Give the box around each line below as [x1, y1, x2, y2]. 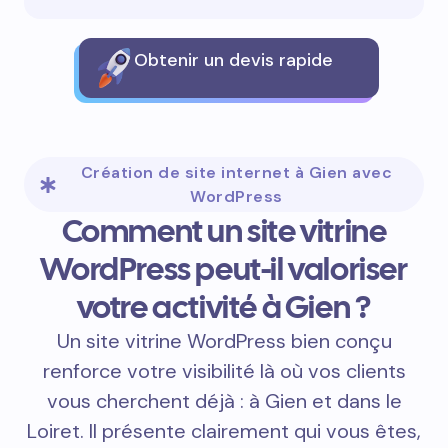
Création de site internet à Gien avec [80, 161, 393, 183]
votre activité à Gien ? [76, 285, 372, 328]
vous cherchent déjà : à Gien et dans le [46, 387, 402, 414]
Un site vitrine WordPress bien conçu [56, 327, 392, 354]
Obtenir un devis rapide [134, 47, 333, 72]
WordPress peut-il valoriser [40, 247, 408, 290]
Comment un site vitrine [61, 209, 387, 252]
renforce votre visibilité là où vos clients [42, 357, 406, 384]
